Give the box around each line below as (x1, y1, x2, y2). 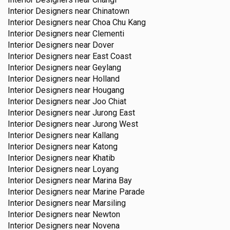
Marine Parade (92, 187, 145, 197)
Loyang (92, 164, 119, 175)
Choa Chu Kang (92, 17, 146, 28)
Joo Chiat (92, 97, 126, 107)
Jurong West (92, 119, 138, 129)
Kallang (92, 130, 119, 141)
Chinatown (92, 6, 129, 16)
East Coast (92, 51, 131, 62)
